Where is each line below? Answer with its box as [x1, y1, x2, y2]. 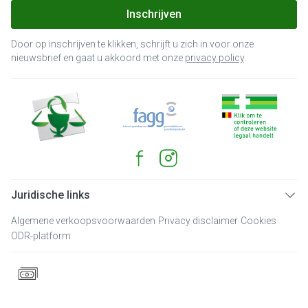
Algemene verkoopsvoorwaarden [11, 215, 155, 226]
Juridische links [11, 188, 90, 201]
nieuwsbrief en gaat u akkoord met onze [11, 52, 185, 63]
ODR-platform [11, 230, 71, 241]
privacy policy [185, 52, 244, 63]
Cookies [241, 215, 276, 226]
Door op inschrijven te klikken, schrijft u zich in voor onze [11, 38, 254, 49]
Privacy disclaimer [158, 215, 238, 226]
